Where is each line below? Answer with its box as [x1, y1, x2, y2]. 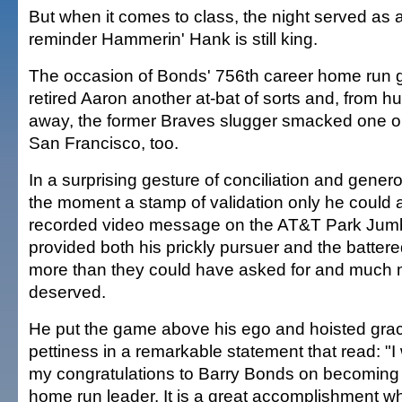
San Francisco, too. [29, 133, 179, 153]
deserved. [29, 282, 106, 301]
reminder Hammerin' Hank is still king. [29, 29, 318, 48]
